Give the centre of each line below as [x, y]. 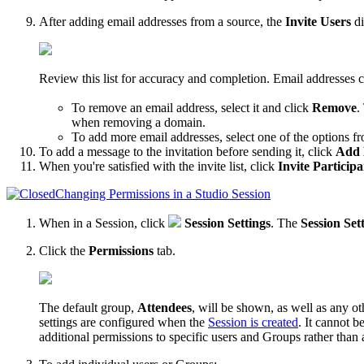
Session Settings [226, 223]
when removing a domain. [139, 122]
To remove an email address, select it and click [192, 107]
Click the [64, 250]
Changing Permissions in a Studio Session [163, 193]
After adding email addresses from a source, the [162, 21]
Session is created [253, 322]
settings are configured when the [123, 322]
